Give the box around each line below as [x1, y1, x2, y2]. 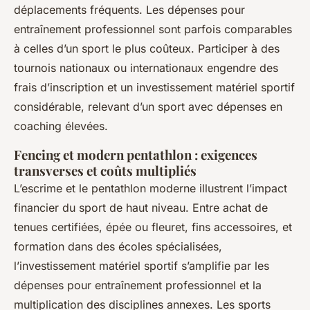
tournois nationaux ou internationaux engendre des [14, 60, 278, 75]
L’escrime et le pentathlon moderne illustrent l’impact [14, 181, 287, 195]
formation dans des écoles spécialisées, [14, 239, 222, 253]
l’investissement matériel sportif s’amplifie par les [14, 258, 269, 273]
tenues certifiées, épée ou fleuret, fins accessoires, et [14, 219, 292, 234]
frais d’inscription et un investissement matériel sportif [14, 80, 295, 94]
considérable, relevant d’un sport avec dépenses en [14, 99, 282, 113]
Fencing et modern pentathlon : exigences [14, 145, 257, 163]
